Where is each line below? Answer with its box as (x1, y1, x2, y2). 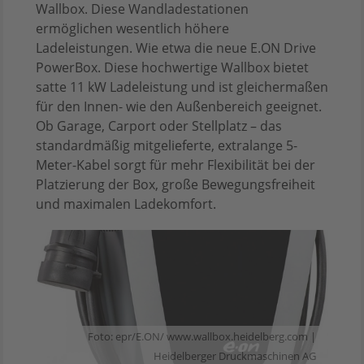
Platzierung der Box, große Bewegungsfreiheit (36, 175, 315, 194)
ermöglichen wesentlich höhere (36, 19, 229, 38)
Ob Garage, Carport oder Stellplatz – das (36, 117, 282, 136)
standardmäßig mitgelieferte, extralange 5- (36, 136, 297, 155)
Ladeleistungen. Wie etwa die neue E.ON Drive (36, 39, 316, 58)
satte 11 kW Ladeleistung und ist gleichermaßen (36, 78, 328, 97)
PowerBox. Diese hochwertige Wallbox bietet (36, 58, 309, 77)
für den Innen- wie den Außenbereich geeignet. (36, 97, 322, 116)
